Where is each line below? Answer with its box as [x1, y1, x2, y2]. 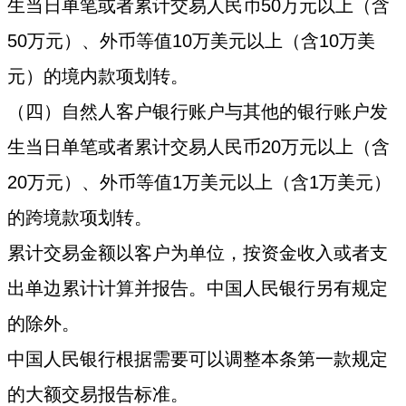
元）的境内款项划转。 [7, 66, 189, 87]
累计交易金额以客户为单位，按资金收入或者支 [7, 243, 389, 264]
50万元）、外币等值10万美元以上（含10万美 [7, 31, 376, 52]
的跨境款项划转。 [7, 208, 153, 228]
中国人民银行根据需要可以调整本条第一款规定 [7, 349, 389, 370]
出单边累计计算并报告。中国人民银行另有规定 [7, 278, 389, 299]
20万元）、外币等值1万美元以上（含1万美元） [7, 172, 392, 193]
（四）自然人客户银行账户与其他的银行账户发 [7, 101, 389, 122]
